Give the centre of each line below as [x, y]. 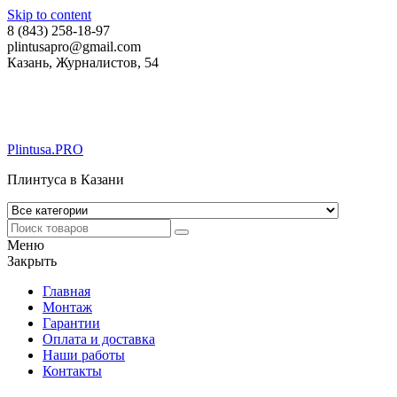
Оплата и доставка [99, 339]
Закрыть [32, 261]
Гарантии [71, 323]
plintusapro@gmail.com [74, 47]
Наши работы [84, 355]
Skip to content [49, 15]
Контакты [72, 371]
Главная [66, 291]
